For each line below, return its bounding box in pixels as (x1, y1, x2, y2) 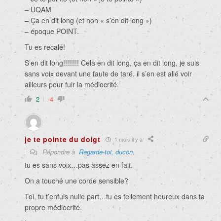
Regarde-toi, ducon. (79, 147, 135, 157)
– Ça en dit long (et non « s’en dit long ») (25, 15, 152, 26)
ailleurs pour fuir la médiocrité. (25, 79, 119, 90)
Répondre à (40, 147, 79, 157)
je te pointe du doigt (25, 134, 101, 145)
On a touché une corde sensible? (25, 176, 128, 186)
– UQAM (25, 4, 51, 15)
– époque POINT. (25, 26, 79, 37)
